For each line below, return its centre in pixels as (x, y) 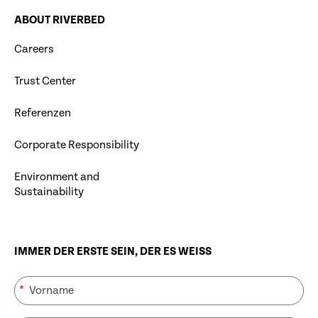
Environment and (57, 177)
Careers (34, 50)
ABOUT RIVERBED (60, 21)
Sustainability (49, 192)
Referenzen (43, 114)
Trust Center (45, 82)
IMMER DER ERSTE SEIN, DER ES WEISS (113, 252)
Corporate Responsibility (77, 146)
